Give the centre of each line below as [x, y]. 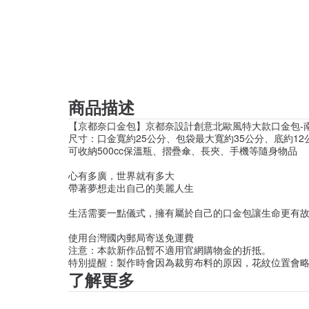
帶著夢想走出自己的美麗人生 [131, 188]
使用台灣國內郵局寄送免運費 [131, 238]
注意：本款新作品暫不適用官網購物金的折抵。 [170, 250]
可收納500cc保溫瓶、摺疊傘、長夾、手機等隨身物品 [183, 151]
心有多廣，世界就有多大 [121, 176]
